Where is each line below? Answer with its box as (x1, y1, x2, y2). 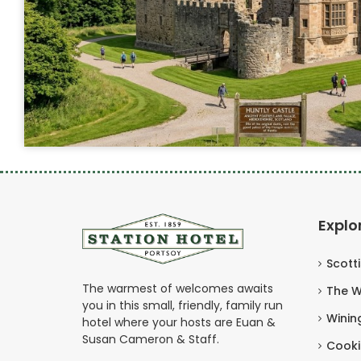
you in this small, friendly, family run (82, 297, 283, 313)
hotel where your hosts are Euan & (82, 313, 276, 330)
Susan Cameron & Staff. (82, 330, 219, 347)
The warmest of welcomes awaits (82, 280, 273, 297)
